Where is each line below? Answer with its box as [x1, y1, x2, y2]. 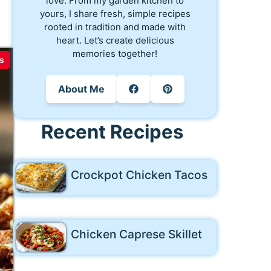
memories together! [73, 47, 158, 59]
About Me [57, 82, 105, 95]
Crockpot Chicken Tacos [70, 167, 207, 182]
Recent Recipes [41, 120, 183, 143]
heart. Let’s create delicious [56, 34, 174, 46]
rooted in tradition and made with [44, 21, 186, 33]
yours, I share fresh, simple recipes [39, 7, 191, 19]
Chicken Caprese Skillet [70, 227, 202, 242]
